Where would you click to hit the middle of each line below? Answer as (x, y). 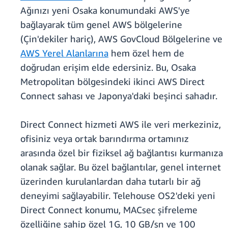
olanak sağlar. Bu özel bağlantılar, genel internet (121, 167)
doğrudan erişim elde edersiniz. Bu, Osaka (108, 67)
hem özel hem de (146, 53)
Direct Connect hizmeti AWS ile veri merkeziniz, (121, 124)
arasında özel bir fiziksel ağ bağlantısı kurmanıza (122, 153)
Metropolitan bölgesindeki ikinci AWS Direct (112, 82)
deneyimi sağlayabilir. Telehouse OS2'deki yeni (118, 196)
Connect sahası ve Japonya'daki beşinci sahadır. (119, 96)
